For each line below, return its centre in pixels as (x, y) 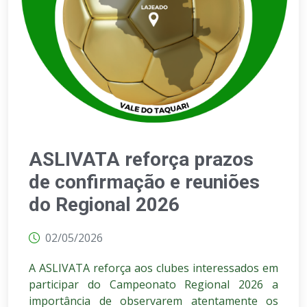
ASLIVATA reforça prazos (141, 159)
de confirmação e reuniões (144, 182)
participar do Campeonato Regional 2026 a (153, 284)
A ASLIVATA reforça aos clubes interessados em (153, 268)
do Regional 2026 (104, 205)
